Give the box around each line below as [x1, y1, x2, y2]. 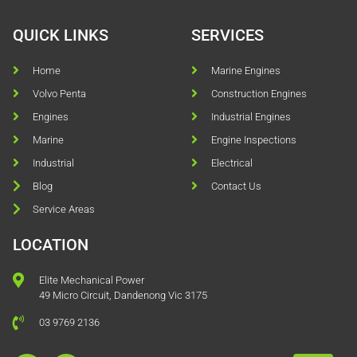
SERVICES [191, 25, 264, 45]
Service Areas [33, 202, 95, 215]
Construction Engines [211, 87, 307, 100]
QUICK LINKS [13, 25, 108, 45]
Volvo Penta [33, 87, 86, 100]
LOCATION [13, 234, 88, 254]
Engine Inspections [211, 133, 296, 146]
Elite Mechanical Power [38, 273, 144, 286]
